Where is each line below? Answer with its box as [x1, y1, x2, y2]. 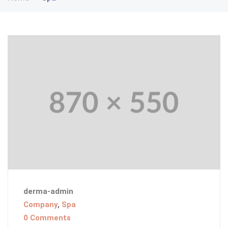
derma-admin [23, 187, 73, 196]
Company [23, 200, 58, 210]
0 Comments [23, 213, 71, 223]
